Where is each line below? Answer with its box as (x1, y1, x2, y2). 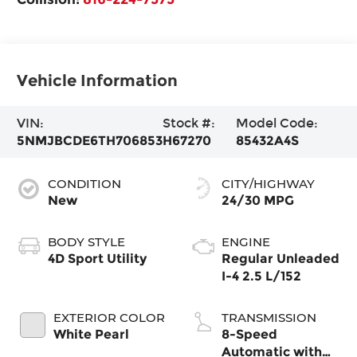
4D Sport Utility (48, 250, 147, 266)
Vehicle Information (17, 70, 178, 90)
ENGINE (222, 233, 270, 249)
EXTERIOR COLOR (53, 309, 166, 325)
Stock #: (163, 115, 216, 131)
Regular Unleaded (222, 250, 339, 266)
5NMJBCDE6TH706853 (17, 132, 163, 148)
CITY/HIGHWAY (222, 175, 315, 191)
